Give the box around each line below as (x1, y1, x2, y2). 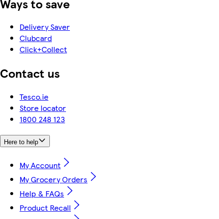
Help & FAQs (20, 187, 64, 199)
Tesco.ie (20, 91, 48, 103)
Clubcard (20, 32, 52, 44)
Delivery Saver (20, 21, 70, 33)
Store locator (20, 102, 66, 114)
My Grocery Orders (20, 173, 88, 185)
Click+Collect (20, 44, 67, 55)
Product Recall (20, 201, 71, 213)
